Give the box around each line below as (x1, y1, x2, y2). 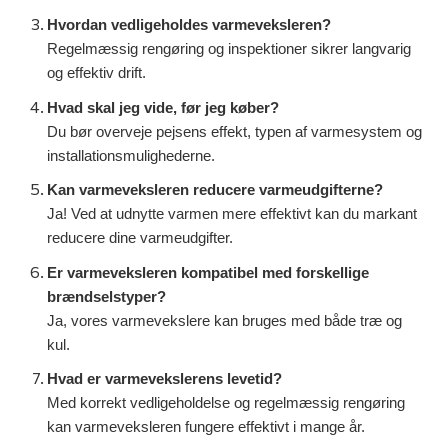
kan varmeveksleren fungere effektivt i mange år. (47, 419, 365, 436)
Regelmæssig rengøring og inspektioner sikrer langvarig (47, 40, 411, 57)
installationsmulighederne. (47, 147, 215, 164)
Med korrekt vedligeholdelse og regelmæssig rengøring (47, 395, 405, 412)
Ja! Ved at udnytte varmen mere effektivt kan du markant (47, 206, 417, 223)
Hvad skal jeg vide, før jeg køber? (47, 99, 279, 116)
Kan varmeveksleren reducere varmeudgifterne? (47, 182, 383, 199)
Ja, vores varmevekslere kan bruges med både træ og (47, 312, 402, 329)
